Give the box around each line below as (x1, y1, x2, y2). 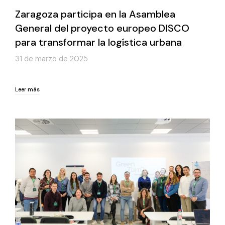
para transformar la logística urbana (15, 35, 182, 49)
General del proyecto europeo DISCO (15, 21, 189, 35)
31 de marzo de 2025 (15, 53, 88, 64)
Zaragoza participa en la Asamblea (15, 7, 175, 21)
